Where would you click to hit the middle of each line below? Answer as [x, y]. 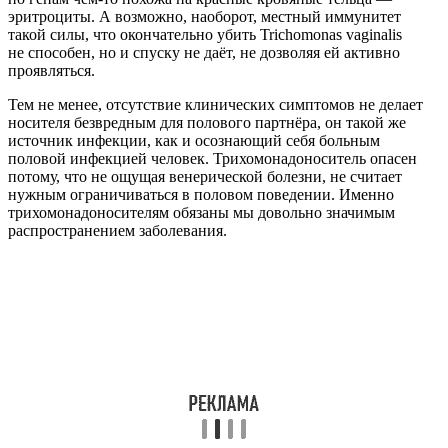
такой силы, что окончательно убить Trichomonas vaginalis [205, 35]
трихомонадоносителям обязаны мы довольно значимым [201, 213]
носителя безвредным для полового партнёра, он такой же [207, 123]
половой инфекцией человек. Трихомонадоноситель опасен [212, 159]
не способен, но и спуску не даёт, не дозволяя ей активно [204, 53]
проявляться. [51, 71]
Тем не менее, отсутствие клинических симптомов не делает [215, 105]
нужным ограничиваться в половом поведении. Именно [201, 195]
